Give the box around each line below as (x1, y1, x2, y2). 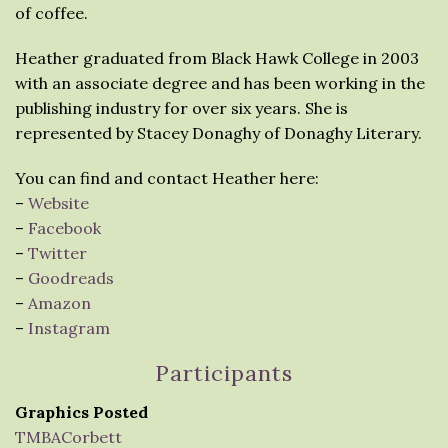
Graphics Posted (15, 402, 148, 422)
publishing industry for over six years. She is (15, 98, 348, 118)
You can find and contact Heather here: (15, 168, 319, 188)
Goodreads (28, 268, 114, 288)
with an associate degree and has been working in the (15, 73, 425, 93)
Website (28, 193, 89, 213)
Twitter (28, 243, 87, 263)
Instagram (28, 318, 110, 338)
